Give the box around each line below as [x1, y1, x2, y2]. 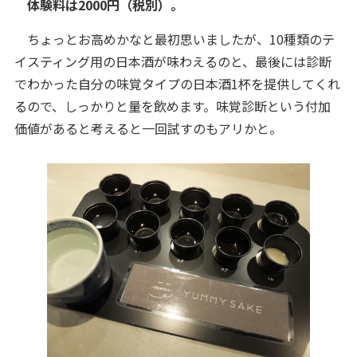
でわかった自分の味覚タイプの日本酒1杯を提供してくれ [14, 73, 340, 93]
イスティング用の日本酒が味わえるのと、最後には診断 [14, 51, 331, 71]
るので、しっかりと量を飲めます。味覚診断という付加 [14, 96, 331, 116]
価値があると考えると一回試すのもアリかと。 [14, 118, 282, 138]
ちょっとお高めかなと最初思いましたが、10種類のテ [14, 29, 335, 49]
